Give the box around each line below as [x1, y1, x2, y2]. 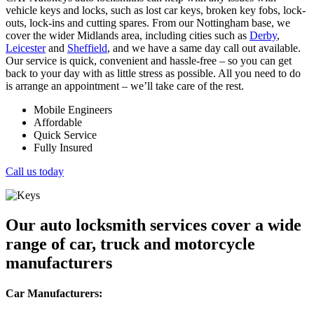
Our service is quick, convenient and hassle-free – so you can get [6, 55, 292, 67]
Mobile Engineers [34, 104, 112, 116]
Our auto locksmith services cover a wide [6, 215, 301, 234]
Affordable [34, 116, 82, 129]
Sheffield [67, 42, 107, 55]
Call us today [6, 165, 64, 178]
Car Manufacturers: [6, 287, 102, 300]
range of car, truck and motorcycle [6, 234, 255, 253]
